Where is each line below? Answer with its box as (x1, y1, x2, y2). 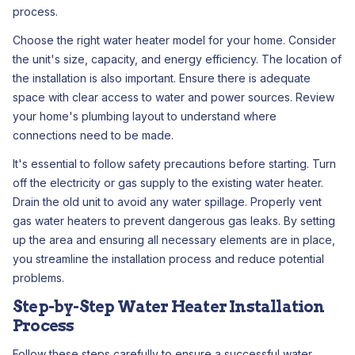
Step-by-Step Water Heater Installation (13, 297, 325, 316)
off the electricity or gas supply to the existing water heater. (13, 176, 323, 189)
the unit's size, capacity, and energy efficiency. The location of (13, 52, 342, 66)
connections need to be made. (13, 128, 174, 142)
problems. (13, 271, 64, 284)
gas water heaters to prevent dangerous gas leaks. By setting (13, 214, 335, 227)
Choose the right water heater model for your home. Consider (13, 33, 336, 47)
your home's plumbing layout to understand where (13, 109, 277, 123)
